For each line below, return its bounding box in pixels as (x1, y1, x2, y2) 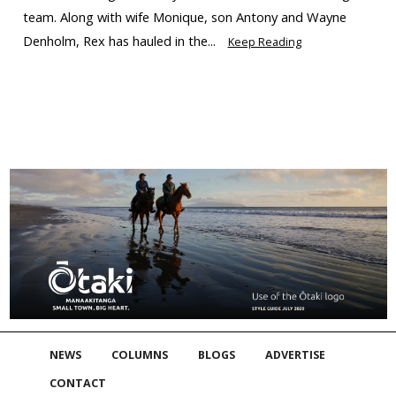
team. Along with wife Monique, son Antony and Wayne (22, 7, 346, 26)
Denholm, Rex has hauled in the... (22, 31, 219, 49)
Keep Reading (227, 34, 301, 49)
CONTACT (49, 376, 106, 392)
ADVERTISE (264, 347, 325, 363)
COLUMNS (110, 347, 168, 363)
